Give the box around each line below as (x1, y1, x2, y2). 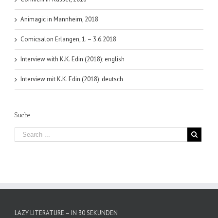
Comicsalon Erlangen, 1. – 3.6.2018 (20, 35, 116, 43)
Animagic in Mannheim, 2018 (20, 15, 98, 23)
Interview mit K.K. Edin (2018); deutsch (20, 74, 123, 83)
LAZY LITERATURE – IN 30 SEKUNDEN (15, 208, 118, 217)
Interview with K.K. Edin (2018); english (20, 54, 125, 63)
